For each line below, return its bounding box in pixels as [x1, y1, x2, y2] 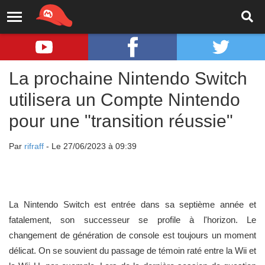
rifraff [24, 141, 44, 151]
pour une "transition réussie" [9, 111, 233, 131]
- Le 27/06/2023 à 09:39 [44, 141, 137, 151]
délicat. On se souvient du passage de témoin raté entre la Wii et [9, 245, 256, 256]
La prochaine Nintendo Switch [9, 69, 247, 88]
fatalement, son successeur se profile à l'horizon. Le [9, 215, 256, 225]
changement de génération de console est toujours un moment [9, 230, 256, 240]
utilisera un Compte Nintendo [9, 90, 240, 109]
